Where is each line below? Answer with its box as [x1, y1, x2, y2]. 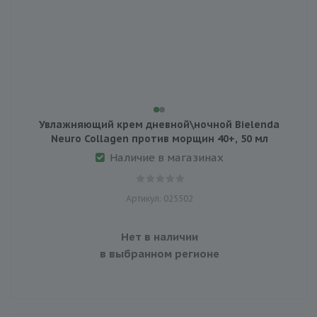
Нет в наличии [120, 229, 198, 243]
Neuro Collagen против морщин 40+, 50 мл [50, 132, 268, 145]
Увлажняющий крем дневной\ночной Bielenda [39, 117, 279, 131]
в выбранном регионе [99, 246, 219, 260]
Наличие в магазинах [109, 150, 224, 164]
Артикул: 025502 [125, 192, 193, 204]
